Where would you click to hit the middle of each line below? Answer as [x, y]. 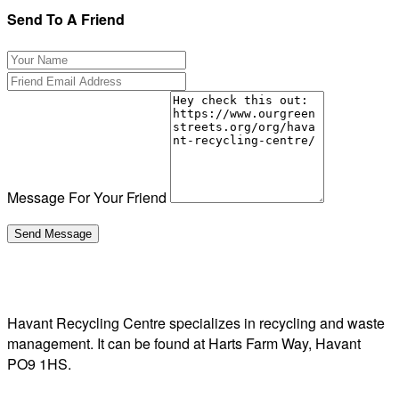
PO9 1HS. [39, 363]
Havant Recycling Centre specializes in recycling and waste [196, 322]
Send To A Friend [66, 19]
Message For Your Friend [87, 197]
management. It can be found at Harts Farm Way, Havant [184, 343]
